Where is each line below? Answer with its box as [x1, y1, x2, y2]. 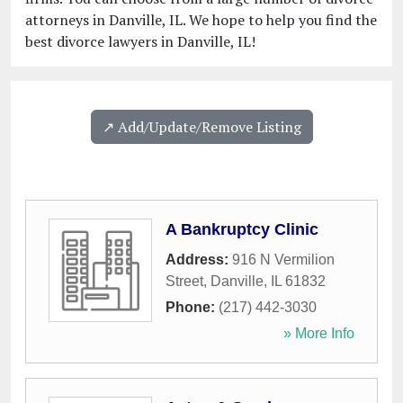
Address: [166, 252, 232, 268]
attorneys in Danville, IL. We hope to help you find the [25, 10, 377, 31]
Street [166, 273, 203, 290]
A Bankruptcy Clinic [166, 220, 318, 239]
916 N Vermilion [232, 252, 335, 268]
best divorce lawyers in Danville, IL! [25, 31, 255, 52]
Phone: [166, 300, 219, 316]
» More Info [283, 326, 354, 342]
